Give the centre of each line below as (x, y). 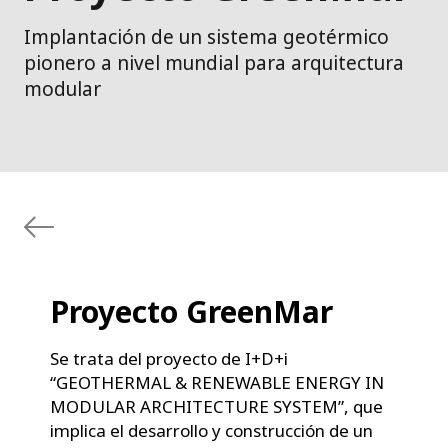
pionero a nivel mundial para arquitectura (214, 62)
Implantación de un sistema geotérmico (206, 36)
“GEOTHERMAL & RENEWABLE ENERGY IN (217, 382)
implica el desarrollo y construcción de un (211, 430)
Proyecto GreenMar (191, 311)
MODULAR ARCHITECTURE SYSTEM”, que (216, 406)
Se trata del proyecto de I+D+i (169, 358)
